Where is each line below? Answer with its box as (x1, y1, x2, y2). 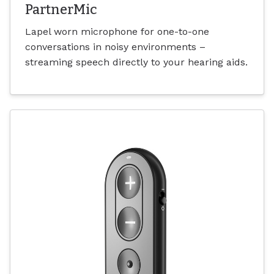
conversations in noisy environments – (25, 40, 206, 53)
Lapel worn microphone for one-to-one (25, 25, 209, 37)
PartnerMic (25, 1, 97, 18)
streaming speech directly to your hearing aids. (25, 56, 248, 68)
